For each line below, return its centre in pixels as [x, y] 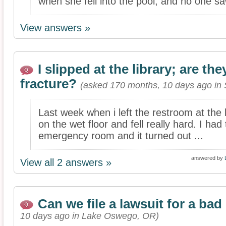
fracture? [48, 84]
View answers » [55, 28]
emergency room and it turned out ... [121, 136]
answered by [208, 158]
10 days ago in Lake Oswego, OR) [90, 216]
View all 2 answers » [66, 162]
